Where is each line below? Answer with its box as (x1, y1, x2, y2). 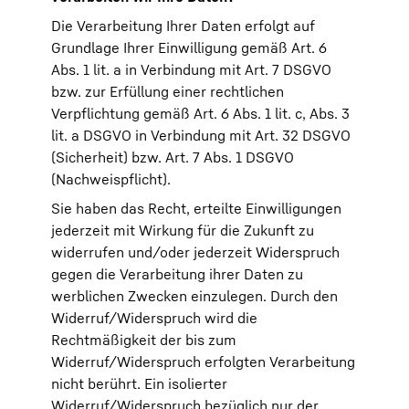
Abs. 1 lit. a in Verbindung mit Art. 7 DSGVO (51, 60, 331, 79)
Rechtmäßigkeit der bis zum (51, 330, 236, 349)
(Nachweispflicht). (51, 170, 171, 188)
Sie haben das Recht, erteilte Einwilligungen (51, 199, 341, 217)
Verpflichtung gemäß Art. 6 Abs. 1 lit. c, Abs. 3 (51, 104, 350, 122)
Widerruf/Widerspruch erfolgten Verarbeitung (51, 352, 355, 371)
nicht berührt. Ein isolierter (51, 374, 227, 393)
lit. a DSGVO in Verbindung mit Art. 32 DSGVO (51, 126, 351, 144)
